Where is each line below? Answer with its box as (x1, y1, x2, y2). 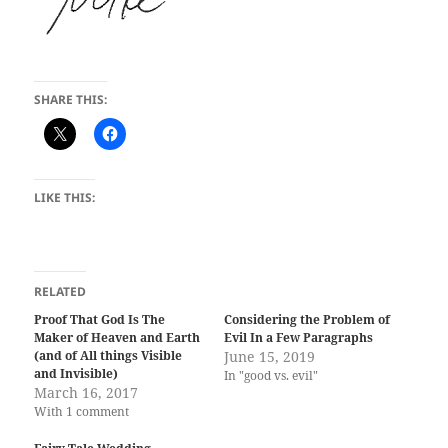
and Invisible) (34, 364, 119, 382)
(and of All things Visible (34, 346, 183, 364)
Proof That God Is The (34, 310, 166, 328)
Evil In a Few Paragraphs (224, 328, 373, 346)
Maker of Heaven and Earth (34, 328, 201, 346)
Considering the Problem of (224, 310, 390, 328)
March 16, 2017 (34, 382, 139, 402)
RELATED (34, 282, 87, 300)
